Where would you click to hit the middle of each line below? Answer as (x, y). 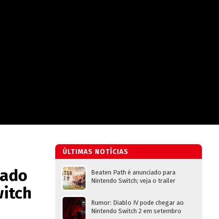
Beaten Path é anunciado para (133, 172)
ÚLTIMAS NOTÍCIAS (96, 152)
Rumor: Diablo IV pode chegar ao (137, 203)
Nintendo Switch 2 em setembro (136, 211)
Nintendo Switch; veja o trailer (133, 181)
